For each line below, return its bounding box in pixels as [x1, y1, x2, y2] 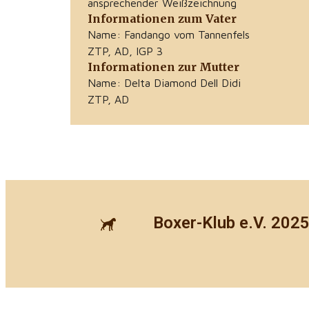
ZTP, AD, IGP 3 [88, 45, 163, 58]
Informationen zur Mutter [88, 60, 239, 74]
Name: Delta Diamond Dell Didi [88, 77, 241, 90]
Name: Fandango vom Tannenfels [88, 28, 250, 41]
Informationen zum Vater [88, 12, 237, 26]
